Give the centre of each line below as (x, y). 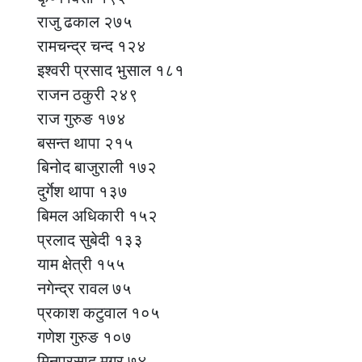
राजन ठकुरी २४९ (88, 94)
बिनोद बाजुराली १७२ (97, 167)
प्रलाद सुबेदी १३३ (90, 240)
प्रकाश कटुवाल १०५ (99, 312)
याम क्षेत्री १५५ (81, 264)
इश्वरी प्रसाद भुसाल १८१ (111, 70)
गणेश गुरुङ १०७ (84, 337)
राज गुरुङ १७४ (82, 118)
